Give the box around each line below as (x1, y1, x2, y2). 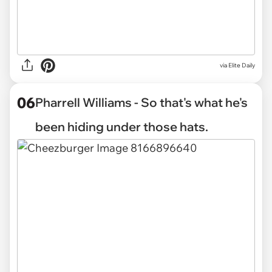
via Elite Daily (220, 61, 255, 70)
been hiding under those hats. (35, 118, 208, 134)
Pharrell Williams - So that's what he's (35, 94, 248, 110)
